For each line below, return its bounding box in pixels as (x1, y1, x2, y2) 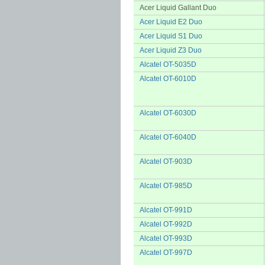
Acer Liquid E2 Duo (140, 18, 202, 26)
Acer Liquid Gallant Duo (140, 4, 216, 12)
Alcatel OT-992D (140, 220, 192, 228)
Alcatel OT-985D (140, 182, 192, 190)
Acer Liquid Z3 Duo (140, 46, 202, 54)
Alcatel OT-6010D (140, 75, 196, 83)
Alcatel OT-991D (140, 206, 192, 214)
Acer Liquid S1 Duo (140, 32, 202, 40)
